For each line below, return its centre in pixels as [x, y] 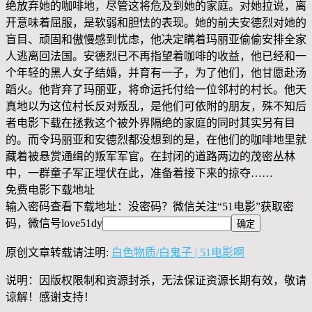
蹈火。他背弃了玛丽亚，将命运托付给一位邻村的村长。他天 [156, 90]
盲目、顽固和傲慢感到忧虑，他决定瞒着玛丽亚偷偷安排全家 [156, 40]
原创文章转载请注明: [58, 253]
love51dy [82, 224]
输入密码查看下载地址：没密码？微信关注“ [114, 207]
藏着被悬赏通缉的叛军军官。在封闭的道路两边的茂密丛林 [150, 157]
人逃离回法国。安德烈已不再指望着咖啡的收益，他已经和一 [156, 56]
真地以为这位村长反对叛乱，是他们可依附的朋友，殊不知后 [156, 107]
